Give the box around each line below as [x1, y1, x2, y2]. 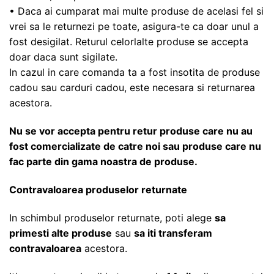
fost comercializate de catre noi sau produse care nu [9, 140, 261, 153]
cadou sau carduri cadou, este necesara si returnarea [9, 81, 255, 94]
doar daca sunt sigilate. [9, 51, 117, 64]
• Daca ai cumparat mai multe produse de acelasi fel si [9, 5, 264, 18]
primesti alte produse [9, 226, 112, 239]
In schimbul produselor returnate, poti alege [9, 211, 215, 224]
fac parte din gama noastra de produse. [9, 155, 198, 168]
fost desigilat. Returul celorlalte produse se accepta [9, 35, 248, 48]
